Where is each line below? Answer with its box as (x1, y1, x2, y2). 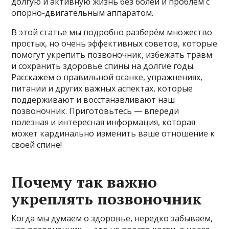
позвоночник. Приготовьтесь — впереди (11, 105, 179, 117)
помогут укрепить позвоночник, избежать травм (11, 49, 213, 60)
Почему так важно (11, 171, 157, 192)
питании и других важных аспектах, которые (11, 82, 193, 94)
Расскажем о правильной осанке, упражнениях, (11, 71, 203, 83)
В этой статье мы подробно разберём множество (11, 26, 213, 38)
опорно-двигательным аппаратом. (11, 7, 154, 18)
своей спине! (11, 139, 62, 150)
